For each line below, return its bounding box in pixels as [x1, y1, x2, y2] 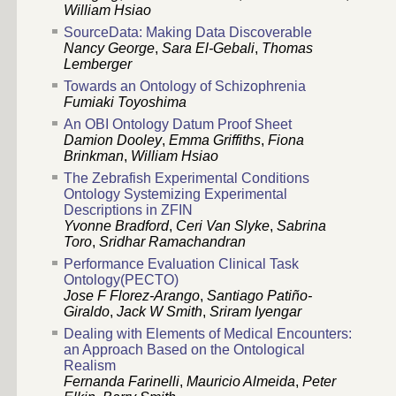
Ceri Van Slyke [176, 218, 270, 234]
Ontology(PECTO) [64, 272, 179, 288]
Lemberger [64, 57, 132, 72]
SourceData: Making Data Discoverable [64, 25, 312, 41]
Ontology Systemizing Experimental [64, 187, 287, 202]
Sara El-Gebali [162, 41, 255, 57]
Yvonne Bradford [64, 218, 169, 234]
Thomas [262, 41, 313, 57]
